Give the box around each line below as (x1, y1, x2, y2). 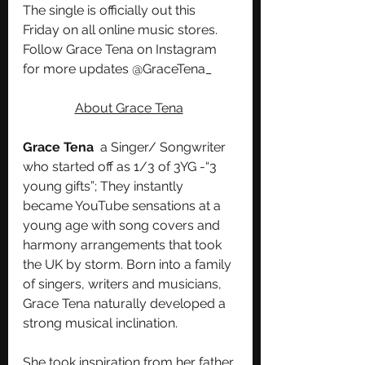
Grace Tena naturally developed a (23, 295, 229, 311)
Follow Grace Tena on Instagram (23, 41, 220, 57)
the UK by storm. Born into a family (23, 256, 235, 272)
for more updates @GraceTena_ (23, 60, 212, 77)
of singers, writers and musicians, (23, 275, 225, 292)
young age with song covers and (23, 217, 223, 233)
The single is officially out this (23, 2, 199, 18)
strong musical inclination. (23, 314, 181, 331)
